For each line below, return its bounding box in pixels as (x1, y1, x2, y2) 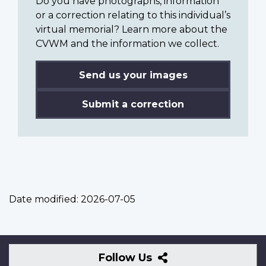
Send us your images (78, 69, 188, 81)
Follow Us (99, 251, 156, 265)
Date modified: (9, 194, 78, 205)
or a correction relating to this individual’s (36, 9, 230, 21)
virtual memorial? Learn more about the (36, 24, 227, 36)
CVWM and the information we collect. (36, 38, 219, 50)
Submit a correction (82, 99, 184, 110)
